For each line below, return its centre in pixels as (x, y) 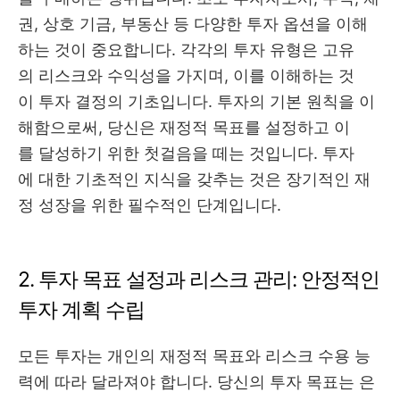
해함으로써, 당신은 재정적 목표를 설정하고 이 (184, 128)
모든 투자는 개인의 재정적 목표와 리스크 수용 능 (194, 356)
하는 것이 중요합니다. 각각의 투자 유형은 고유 (186, 50)
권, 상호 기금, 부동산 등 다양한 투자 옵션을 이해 (193, 24)
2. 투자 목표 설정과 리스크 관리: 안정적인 (199, 280)
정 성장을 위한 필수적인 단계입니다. (150, 205)
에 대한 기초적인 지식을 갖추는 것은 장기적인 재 (194, 179)
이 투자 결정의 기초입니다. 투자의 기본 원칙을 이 (196, 102)
